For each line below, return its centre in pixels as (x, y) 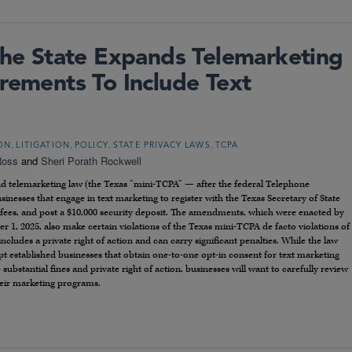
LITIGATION (43, 146)
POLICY (92, 146)
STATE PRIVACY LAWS (161, 146)
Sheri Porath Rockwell (91, 161)
